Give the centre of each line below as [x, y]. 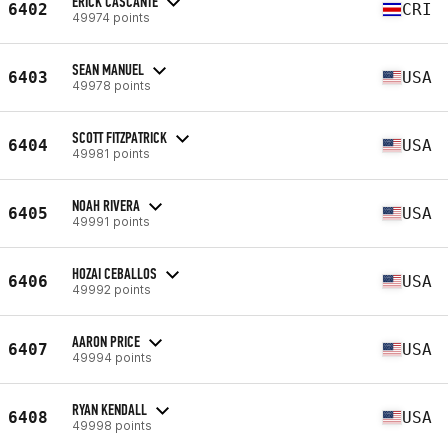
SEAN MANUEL [108, 69]
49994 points [112, 357]
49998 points [112, 425]
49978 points [111, 85]
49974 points [111, 17]
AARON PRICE [106, 341]
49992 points [111, 289]
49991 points [111, 221]
